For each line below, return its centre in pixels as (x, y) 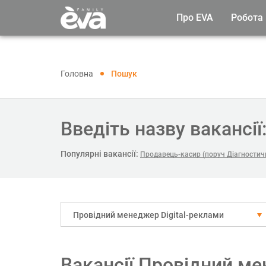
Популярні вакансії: (99, 154)
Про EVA (195, 18)
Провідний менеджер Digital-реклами (148, 215)
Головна (77, 74)
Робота (247, 18)
